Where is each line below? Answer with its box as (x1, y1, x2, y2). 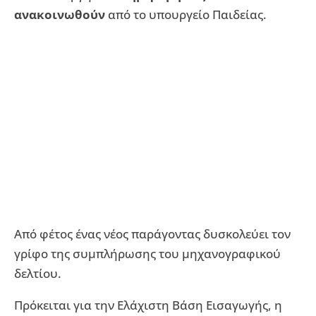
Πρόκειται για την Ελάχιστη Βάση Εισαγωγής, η (14, 297, 282, 314)
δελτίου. (14, 265, 61, 282)
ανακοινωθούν (14, 6, 105, 23)
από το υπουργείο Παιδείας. (105, 6, 267, 23)
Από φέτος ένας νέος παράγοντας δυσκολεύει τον (14, 226, 291, 243)
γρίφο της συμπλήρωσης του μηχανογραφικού (14, 245, 281, 262)
